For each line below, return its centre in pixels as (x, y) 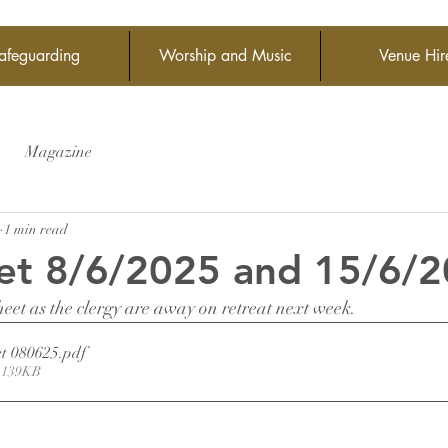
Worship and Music (225, 55)
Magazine (58, 152)
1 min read (36, 229)
